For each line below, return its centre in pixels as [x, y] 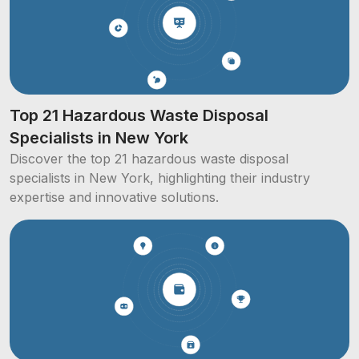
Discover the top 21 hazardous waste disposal [149, 159]
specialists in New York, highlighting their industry [160, 178]
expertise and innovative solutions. [114, 198]
